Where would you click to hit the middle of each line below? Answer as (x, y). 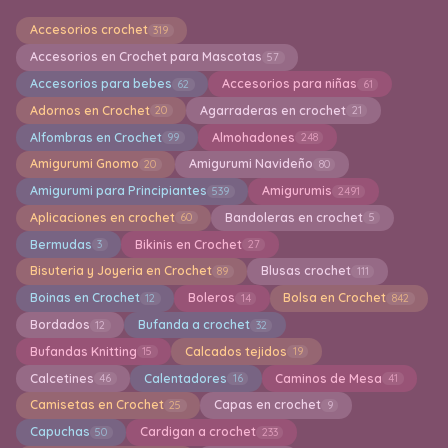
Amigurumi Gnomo (84, 164)
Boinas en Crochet (84, 298)
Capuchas (59, 432)
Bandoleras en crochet (293, 217)
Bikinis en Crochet (188, 244)
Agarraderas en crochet (272, 110)
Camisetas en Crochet (96, 405)
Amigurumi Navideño (250, 164)
